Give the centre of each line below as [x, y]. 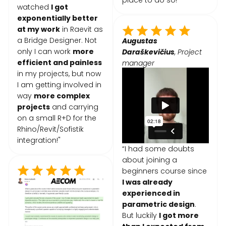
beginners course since [164, 171]
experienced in [151, 193]
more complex [62, 96]
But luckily [140, 215]
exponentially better [58, 18]
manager [138, 63]
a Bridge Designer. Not [57, 41]
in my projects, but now [59, 74]
